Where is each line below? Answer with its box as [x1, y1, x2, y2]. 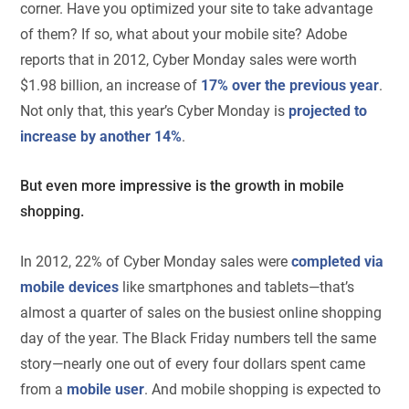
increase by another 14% [20, 127, 183, 145]
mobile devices [20, 278, 120, 296]
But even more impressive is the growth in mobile [20, 177, 345, 195]
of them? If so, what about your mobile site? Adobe [20, 25, 348, 43]
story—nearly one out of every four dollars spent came [20, 354, 366, 372]
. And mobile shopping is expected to [144, 380, 382, 398]
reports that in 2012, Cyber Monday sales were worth [20, 50, 358, 68]
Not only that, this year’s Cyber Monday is [20, 101, 289, 120]
